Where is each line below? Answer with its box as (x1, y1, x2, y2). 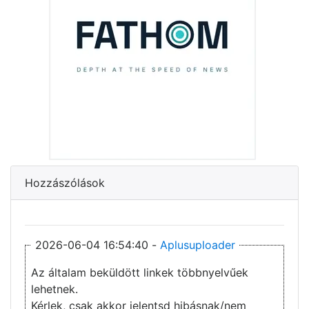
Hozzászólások (25, 176, 105, 190)
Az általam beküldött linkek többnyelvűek (31, 266, 248, 280)
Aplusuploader (160, 238, 235, 252)
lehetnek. (31, 282, 78, 297)
